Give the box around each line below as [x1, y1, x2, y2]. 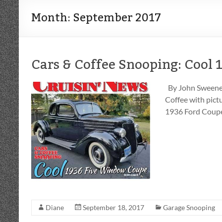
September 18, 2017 [83, 203, 144, 212]
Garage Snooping [163, 203, 215, 212]
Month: [31, 7, 73, 29]
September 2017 [73, 7, 161, 29]
